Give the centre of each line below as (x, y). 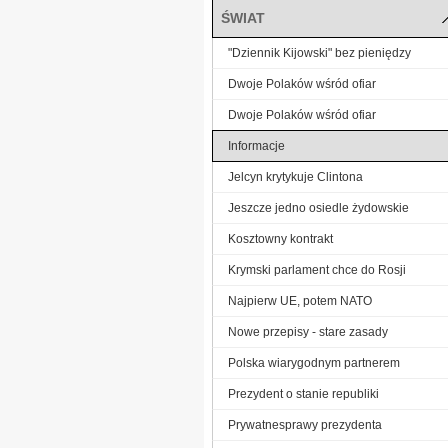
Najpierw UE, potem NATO (300, 300)
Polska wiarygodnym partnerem (314, 362)
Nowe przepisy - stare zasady (308, 331)
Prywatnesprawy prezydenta (305, 424)
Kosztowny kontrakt (280, 238)
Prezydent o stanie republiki (303, 393)
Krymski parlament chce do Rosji (317, 269)
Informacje (256, 145)
